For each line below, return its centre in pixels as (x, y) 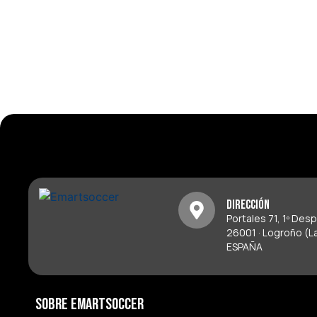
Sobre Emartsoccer (90, 305)
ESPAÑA (245, 247)
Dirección (248, 205)
